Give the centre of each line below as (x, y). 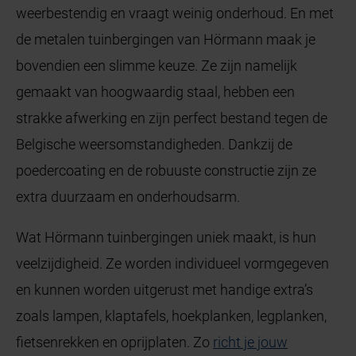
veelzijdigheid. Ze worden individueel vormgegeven (173, 263)
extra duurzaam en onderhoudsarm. (128, 196)
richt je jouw (251, 342)
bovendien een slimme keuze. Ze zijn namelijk (157, 65)
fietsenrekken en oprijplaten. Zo (115, 342)
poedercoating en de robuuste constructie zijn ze (166, 170)
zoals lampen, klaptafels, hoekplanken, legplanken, (172, 315)
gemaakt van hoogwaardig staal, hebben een (156, 91)
